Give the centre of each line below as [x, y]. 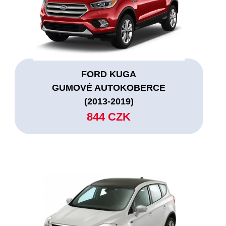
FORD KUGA [109, 74]
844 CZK [109, 117]
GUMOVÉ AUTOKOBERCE [109, 88]
